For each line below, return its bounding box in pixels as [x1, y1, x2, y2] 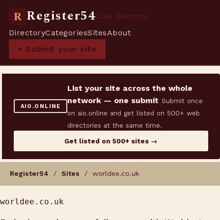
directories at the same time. [67, 121, 163, 129]
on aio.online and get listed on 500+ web [67, 109, 200, 117]
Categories [45, 28, 88, 37]
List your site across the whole [67, 83, 193, 93]
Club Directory [95, 11, 148, 21]
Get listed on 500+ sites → [64, 137, 158, 145]
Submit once [162, 97, 203, 105]
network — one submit [67, 96, 159, 105]
